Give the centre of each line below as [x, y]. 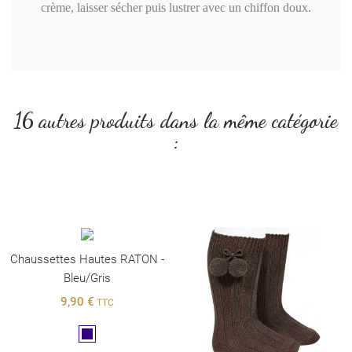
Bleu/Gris [88, 278]
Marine [101, 334]
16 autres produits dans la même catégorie [176, 120]
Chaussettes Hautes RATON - [88, 259]
